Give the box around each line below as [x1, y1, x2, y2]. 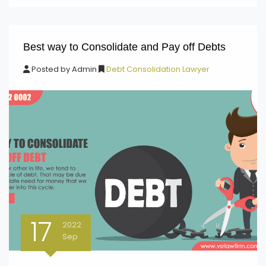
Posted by [30, 64, 72, 75]
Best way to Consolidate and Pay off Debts [23, 41, 226, 53]
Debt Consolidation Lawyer [104, 64, 210, 75]
